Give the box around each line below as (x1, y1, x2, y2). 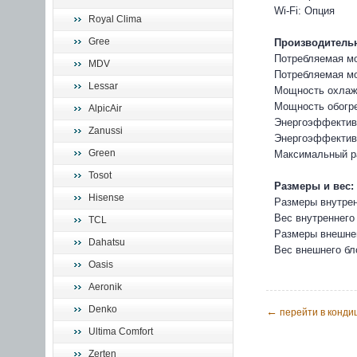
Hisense (88, 192, 124, 203)
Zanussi (88, 125, 123, 136)
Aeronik (88, 281, 122, 292)
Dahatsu (88, 237, 125, 248)
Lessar (88, 80, 118, 92)
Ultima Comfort (88, 326, 153, 337)
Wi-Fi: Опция (274, 5, 335, 18)
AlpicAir (88, 103, 122, 114)
